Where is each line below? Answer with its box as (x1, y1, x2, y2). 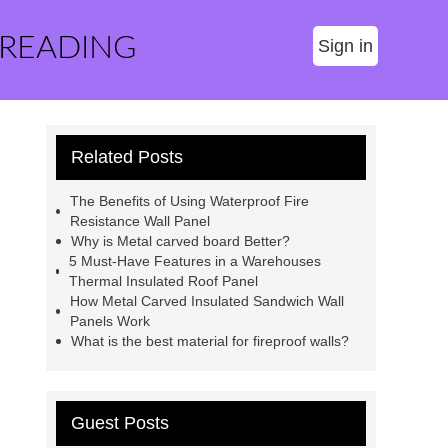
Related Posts (71, 147, 183, 167)
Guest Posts (71, 413, 169, 433)
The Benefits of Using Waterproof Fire (69, 193, 309, 209)
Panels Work (70, 313, 151, 329)
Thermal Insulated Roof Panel (69, 273, 259, 289)
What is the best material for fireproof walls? (71, 333, 349, 349)
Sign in (318, 36, 373, 56)
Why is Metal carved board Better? (71, 233, 290, 249)
